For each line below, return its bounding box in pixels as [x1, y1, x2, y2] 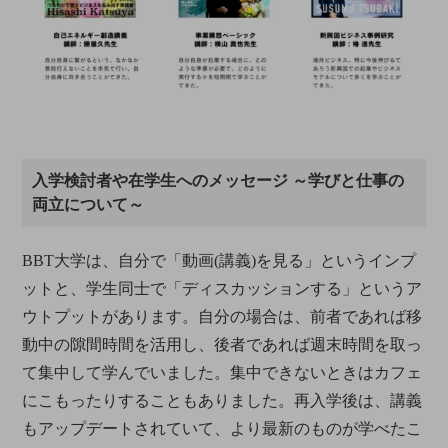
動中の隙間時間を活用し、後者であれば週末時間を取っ [22, 335, 423, 353]
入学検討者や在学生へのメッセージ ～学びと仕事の [32, 171, 405, 189]
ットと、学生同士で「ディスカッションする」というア [22, 279, 423, 297]
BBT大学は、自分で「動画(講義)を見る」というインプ [22, 251, 417, 269]
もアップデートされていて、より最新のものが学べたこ [22, 419, 423, 437]
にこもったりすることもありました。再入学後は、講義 [22, 391, 423, 409]
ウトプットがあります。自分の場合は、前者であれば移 [22, 307, 423, 325]
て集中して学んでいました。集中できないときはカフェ [22, 363, 423, 381]
